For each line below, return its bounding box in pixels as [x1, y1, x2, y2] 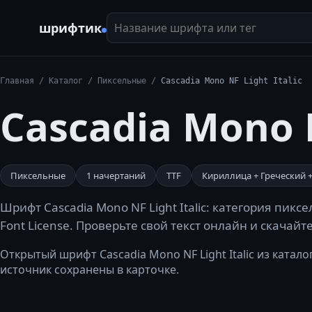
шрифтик [39, 19, 102, 36]
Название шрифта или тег [106, 12, 248, 27]
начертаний [91, 169, 146, 182]
